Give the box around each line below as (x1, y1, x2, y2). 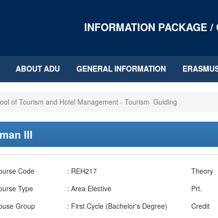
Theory (191, 165, 214, 176)
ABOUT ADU (16, 63, 60, 74)
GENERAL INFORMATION (76, 63, 166, 74)
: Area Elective (67, 183, 111, 193)
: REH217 (67, 165, 97, 176)
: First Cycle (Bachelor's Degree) (67, 200, 167, 211)
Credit (191, 200, 210, 211)
